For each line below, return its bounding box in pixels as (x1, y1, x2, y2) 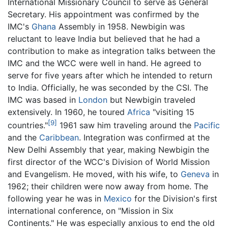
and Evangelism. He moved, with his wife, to (8, 169, 181, 180)
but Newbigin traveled (107, 94, 195, 105)
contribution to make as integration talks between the (8, 45, 215, 56)
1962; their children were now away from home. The (8, 181, 208, 192)
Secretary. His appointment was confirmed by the (8, 9, 199, 19)
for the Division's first (132, 193, 217, 204)
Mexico (104, 193, 132, 204)
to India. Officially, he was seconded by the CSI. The (8, 82, 208, 93)
